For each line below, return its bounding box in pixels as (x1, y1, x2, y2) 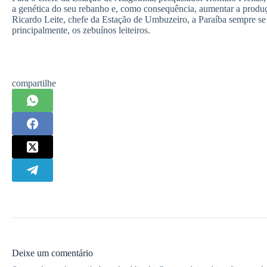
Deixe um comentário (12, 248, 93, 258)
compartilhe (12, 78, 56, 88)
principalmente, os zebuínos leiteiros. (12, 25, 150, 35)
